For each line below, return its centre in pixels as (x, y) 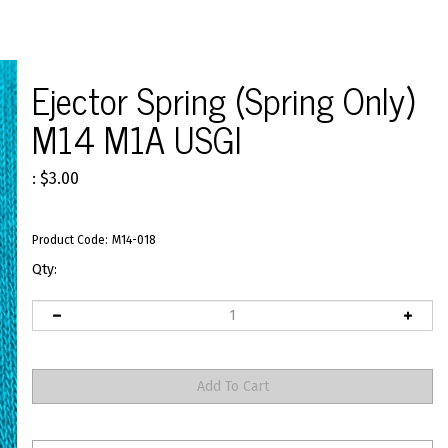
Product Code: (70, 240)
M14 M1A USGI (136, 138)
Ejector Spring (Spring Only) (223, 99)
